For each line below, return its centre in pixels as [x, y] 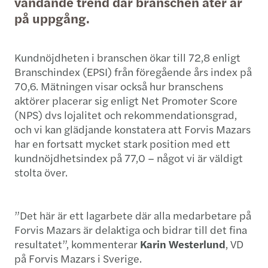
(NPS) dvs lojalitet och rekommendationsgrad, [126, 115]
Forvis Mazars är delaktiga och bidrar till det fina [131, 230]
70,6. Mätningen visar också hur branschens [119, 86]
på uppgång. [52, 18]
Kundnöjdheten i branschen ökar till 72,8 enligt [127, 57]
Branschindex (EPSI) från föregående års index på [133, 72]
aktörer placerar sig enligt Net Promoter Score [126, 100]
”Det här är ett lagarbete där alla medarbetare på [133, 215]
